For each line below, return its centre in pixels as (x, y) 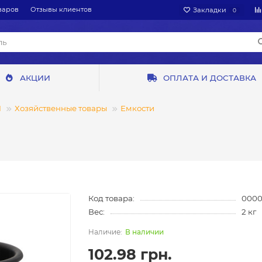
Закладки (210, 10)
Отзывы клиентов (61, 9)
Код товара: (111, 199)
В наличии (144, 232)
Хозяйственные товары (61, 108)
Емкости (137, 108)
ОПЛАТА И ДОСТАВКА (209, 78)
